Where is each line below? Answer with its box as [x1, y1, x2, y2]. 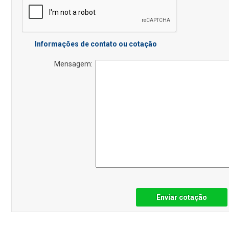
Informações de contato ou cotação [35, 40, 157, 49]
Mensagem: [54, 60, 96, 68]
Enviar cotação [156, 193, 207, 202]
